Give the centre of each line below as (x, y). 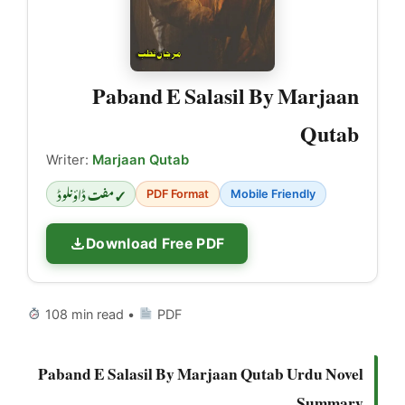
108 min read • (90, 314)
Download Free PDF (155, 243)
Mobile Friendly (273, 193)
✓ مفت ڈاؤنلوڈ (91, 193)
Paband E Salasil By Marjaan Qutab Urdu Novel (201, 370)
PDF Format (178, 193)
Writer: (69, 160)
